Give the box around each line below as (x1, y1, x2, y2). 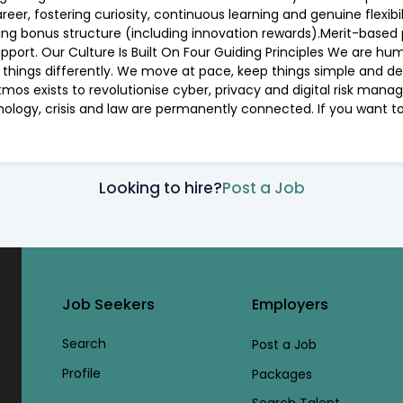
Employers (252, 294, 329, 315)
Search (61, 335, 106, 353)
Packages (252, 364, 313, 383)
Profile (61, 363, 101, 382)
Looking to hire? (98, 177, 222, 199)
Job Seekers (61, 294, 155, 315)
